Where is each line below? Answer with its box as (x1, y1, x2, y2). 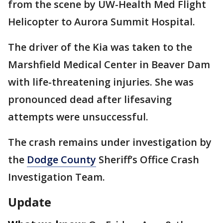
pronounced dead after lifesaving (8, 93, 172, 107)
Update (8, 194, 51, 211)
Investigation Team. (8, 170, 105, 184)
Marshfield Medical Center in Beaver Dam (8, 58, 210, 72)
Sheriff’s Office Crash (96, 153, 199, 167)
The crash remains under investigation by (8, 135, 212, 149)
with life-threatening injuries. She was (8, 75, 194, 89)
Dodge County (27, 153, 96, 167)
